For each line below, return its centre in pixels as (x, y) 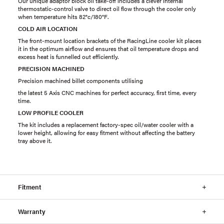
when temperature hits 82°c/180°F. (63, 16)
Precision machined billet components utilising (80, 80)
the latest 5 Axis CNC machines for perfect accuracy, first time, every (107, 92)
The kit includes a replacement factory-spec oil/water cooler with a (106, 124)
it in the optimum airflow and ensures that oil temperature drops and (108, 48)
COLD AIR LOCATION (48, 28)
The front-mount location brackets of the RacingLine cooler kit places (110, 40)
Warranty (32, 211)
